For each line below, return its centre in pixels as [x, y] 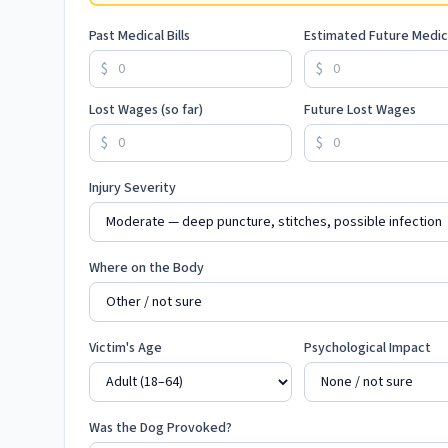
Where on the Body [146, 268]
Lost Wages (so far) [146, 110]
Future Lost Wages [359, 110]
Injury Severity [132, 188]
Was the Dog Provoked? [160, 428]
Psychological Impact [367, 348]
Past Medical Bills [139, 36]
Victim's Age [125, 348]
